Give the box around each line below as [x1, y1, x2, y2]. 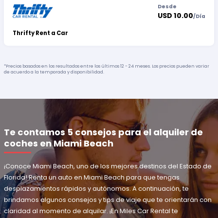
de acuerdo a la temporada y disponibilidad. [4, 69, 105, 75]
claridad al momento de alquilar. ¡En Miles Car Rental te [4, 206, 179, 216]
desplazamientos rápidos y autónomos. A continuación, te [4, 184, 189, 194]
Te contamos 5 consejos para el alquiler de [4, 126, 203, 138]
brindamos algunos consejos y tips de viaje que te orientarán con [4, 195, 212, 205]
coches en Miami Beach [4, 137, 114, 149]
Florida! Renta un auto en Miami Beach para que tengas [4, 173, 180, 182]
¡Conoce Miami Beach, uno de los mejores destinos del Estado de [4, 162, 212, 171]
